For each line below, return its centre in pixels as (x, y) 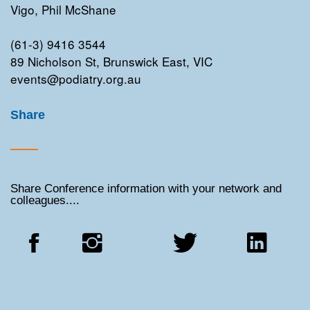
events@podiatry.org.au (76, 78)
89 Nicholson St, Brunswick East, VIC (111, 61)
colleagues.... (45, 201)
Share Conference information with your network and (146, 189)
